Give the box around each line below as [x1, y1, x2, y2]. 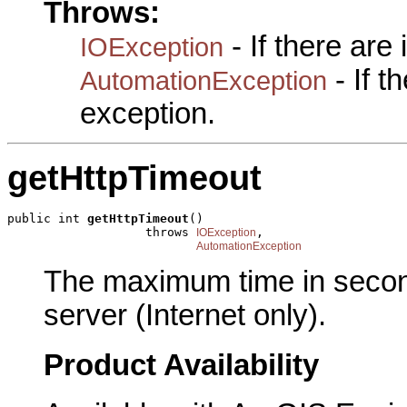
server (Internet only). [44, 298, 326, 332]
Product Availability [44, 348, 319, 382]
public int [7, 212, 87, 226]
